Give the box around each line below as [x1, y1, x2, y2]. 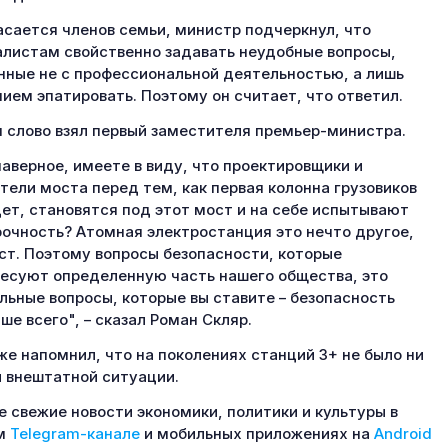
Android [373, 425, 432, 444]
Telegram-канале [9, 425, 140, 444]
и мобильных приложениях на [139, 425, 374, 444]
